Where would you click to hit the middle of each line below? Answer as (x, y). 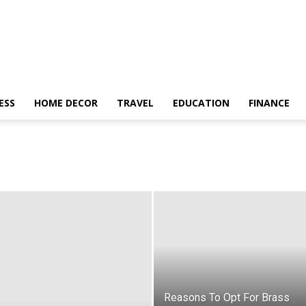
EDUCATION (201, 103)
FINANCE (269, 103)
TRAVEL (135, 103)
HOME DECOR (66, 103)
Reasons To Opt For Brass (227, 297)
